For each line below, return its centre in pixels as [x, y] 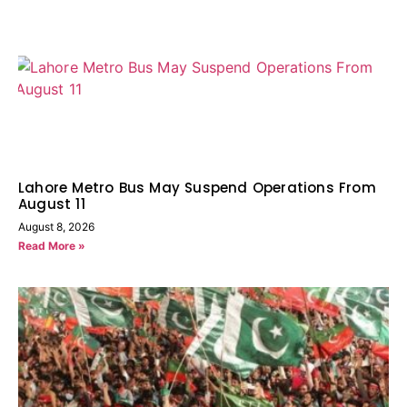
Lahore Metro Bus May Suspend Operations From [197, 188]
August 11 [52, 204]
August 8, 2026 [56, 227]
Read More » [52, 246]
